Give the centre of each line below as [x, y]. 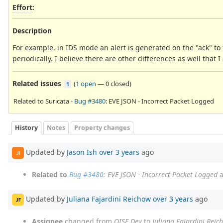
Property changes [102, 128]
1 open [86, 83]
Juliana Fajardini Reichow [109, 199]
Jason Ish [82, 152]
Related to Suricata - [44, 101]
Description [32, 30]
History [26, 128]
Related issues [37, 83]
